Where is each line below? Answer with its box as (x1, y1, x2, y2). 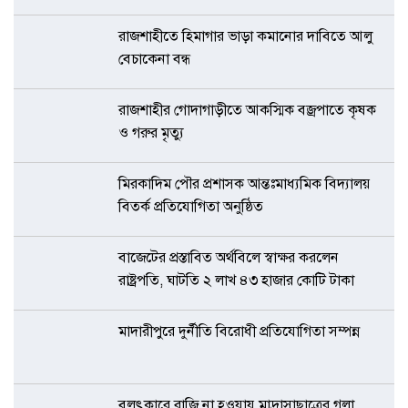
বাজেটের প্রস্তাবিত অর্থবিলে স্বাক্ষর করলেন (118, 248, 339, 268)
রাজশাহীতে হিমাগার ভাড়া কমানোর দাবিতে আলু (118, 26, 372, 46)
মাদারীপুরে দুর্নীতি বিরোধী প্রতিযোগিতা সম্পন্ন (118, 321, 363, 342)
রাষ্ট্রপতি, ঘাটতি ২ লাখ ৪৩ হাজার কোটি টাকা (118, 270, 354, 291)
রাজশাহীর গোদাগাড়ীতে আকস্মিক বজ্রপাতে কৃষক (118, 100, 376, 120)
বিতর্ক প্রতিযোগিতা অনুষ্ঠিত (118, 197, 263, 217)
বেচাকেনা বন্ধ (118, 49, 191, 69)
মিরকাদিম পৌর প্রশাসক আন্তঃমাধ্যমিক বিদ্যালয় (118, 174, 371, 194)
